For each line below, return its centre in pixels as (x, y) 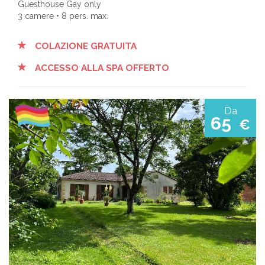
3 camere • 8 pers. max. (63, 16)
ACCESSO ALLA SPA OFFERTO (101, 68)
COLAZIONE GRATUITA (85, 46)
